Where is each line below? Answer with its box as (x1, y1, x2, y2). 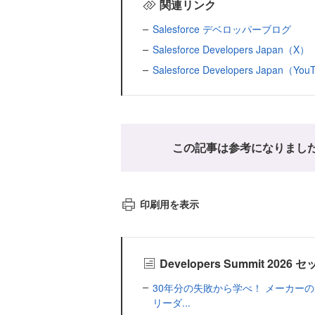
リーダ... (153, 295, 191, 309)
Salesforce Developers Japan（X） (153, 42, 309, 57)
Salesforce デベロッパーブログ (153, 22, 291, 37)
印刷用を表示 (139, 197, 199, 212)
